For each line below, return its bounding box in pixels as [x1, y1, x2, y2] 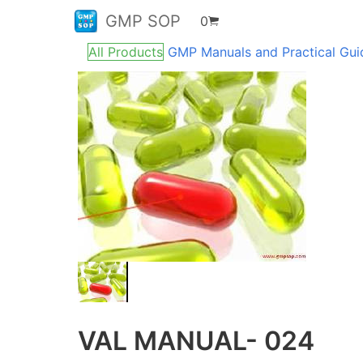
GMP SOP [105, 11, 181, 31]
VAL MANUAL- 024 [78, 325, 314, 357]
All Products [88, 44, 163, 60]
